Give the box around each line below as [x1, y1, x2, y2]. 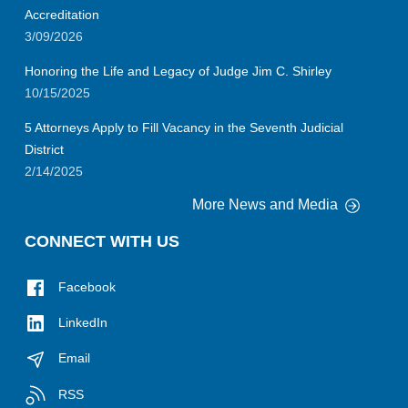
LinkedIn [55, 315, 107, 331]
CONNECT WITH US [25, 231, 179, 250]
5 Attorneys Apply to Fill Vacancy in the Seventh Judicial [25, 119, 343, 135]
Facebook [55, 279, 116, 294]
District [25, 141, 64, 157]
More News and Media [192, 196, 342, 212]
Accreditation [25, 6, 99, 22]
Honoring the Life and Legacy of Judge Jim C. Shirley [25, 63, 331, 78]
